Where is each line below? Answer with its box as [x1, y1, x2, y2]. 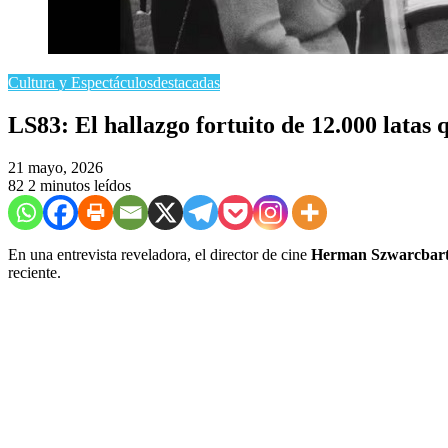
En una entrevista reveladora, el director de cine [8, 245, 311, 263]
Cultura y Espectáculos [8, 74, 153, 91]
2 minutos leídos [28, 176, 131, 194]
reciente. [8, 263, 61, 281]
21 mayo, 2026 [8, 158, 103, 176]
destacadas [153, 74, 220, 91]
